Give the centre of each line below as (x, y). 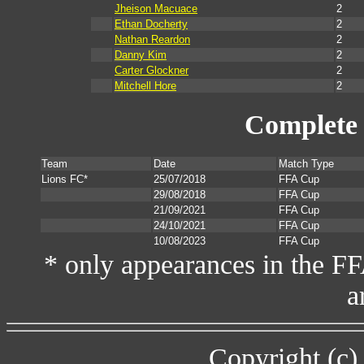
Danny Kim (141, 55)
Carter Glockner (152, 71)
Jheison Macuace (156, 9)
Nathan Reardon (152, 40)
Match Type (306, 164)
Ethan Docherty (151, 24)
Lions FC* (65, 180)
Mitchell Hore (145, 86)
